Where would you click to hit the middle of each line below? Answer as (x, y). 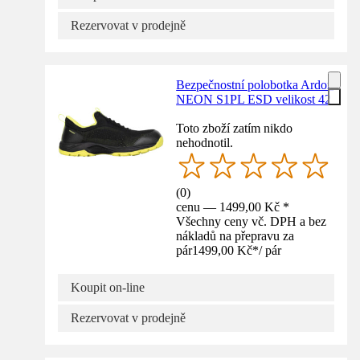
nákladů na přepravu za (235, 236)
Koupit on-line (108, 288)
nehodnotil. (205, 142)
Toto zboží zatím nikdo (235, 128)
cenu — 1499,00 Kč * (233, 207)
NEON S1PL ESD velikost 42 (254, 99)
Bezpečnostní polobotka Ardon (255, 84)
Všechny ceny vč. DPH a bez (252, 222)
